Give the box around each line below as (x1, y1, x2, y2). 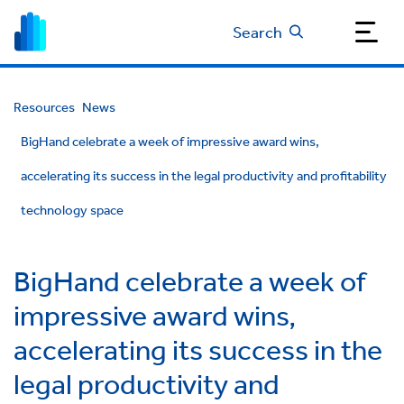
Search (233, 22, 282, 42)
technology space (21, 201, 124, 218)
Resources (14, 98, 75, 115)
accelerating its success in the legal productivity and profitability (21, 167, 387, 184)
